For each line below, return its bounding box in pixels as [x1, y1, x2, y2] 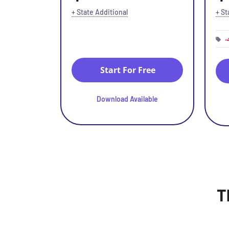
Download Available [97, 95, 158, 103]
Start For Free [100, 64, 155, 76]
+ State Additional [72, 8, 128, 16]
